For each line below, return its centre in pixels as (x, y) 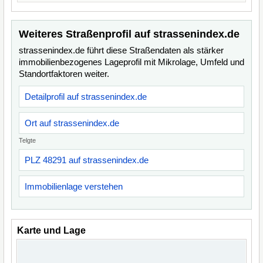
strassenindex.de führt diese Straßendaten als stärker (121, 50)
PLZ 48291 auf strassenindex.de (87, 160)
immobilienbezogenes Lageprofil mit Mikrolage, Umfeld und (131, 62)
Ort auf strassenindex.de (72, 123)
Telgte (27, 140)
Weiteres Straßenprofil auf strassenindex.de (129, 34)
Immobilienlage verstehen (74, 186)
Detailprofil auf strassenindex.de (86, 97)
